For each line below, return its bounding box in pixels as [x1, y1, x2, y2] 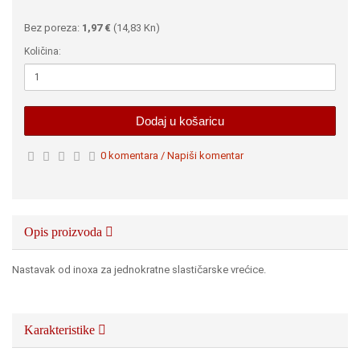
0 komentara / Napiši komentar [100, 149, 243, 162]
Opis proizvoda [24, 225, 105, 239]
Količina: [24, 46, 61, 57]
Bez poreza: [24, 22, 82, 34]
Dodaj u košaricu [136, 114, 224, 128]
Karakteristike [24, 323, 98, 337]
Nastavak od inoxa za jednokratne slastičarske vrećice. [12, 264, 271, 276]
